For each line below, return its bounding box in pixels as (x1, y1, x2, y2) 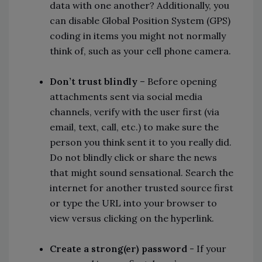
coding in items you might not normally (50, 30, 226, 42)
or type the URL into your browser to (50, 197, 217, 209)
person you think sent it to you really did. (50, 136, 232, 149)
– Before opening (137, 75, 217, 88)
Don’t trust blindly (50, 75, 137, 88)
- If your (187, 243, 226, 255)
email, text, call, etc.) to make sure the (50, 121, 219, 133)
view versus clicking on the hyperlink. (50, 212, 214, 225)
